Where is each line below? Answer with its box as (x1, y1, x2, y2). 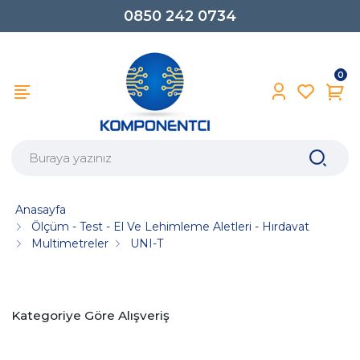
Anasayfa (15, 202, 67, 217)
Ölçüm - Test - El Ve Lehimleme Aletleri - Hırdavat (31, 219, 310, 234)
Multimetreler (31, 235, 109, 251)
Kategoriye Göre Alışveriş (11, 308, 170, 323)
